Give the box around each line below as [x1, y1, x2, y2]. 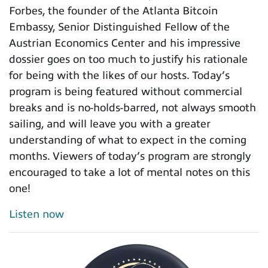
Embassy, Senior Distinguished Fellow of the [9, 20, 230, 33]
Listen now [9, 208, 64, 220]
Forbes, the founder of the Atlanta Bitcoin [9, 4, 218, 17]
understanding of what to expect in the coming [9, 133, 246, 146]
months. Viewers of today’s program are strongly [9, 150, 251, 162]
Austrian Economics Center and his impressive [9, 36, 240, 49]
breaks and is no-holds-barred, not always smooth [9, 101, 256, 114]
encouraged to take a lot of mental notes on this [9, 166, 250, 178]
